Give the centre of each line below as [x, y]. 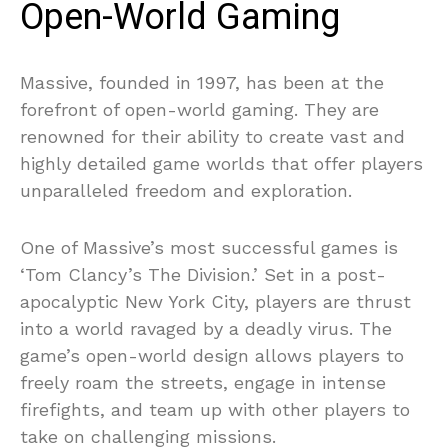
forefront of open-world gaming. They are [199, 109]
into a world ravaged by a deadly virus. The [206, 328]
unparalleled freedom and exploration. [186, 190]
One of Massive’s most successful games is [209, 247]
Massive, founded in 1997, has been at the [202, 82]
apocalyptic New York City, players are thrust [215, 301]
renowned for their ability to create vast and [212, 136]
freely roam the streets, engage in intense [203, 382]
